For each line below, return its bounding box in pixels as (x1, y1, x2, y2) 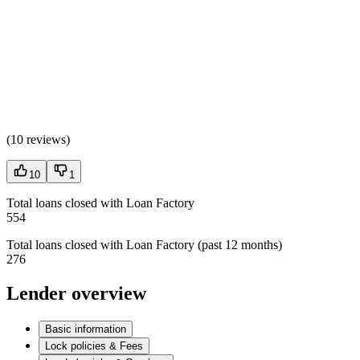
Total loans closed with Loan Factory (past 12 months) (6, 238, 282, 252)
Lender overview (6, 283, 146, 305)
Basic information (45, 323, 126, 336)
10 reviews (10, 133, 66, 147)
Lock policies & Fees (45, 340, 143, 353)
